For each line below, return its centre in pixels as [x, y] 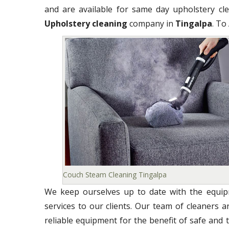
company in [151, 24]
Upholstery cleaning [86, 24]
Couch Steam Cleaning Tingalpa [114, 175]
